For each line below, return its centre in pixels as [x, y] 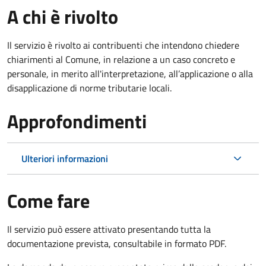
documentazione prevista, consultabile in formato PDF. [117, 243]
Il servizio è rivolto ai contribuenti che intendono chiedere [123, 45]
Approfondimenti [77, 121]
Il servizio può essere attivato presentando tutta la [109, 229]
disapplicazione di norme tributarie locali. [89, 88]
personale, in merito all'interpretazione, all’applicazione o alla [130, 73]
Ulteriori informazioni [65, 158]
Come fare [48, 200]
